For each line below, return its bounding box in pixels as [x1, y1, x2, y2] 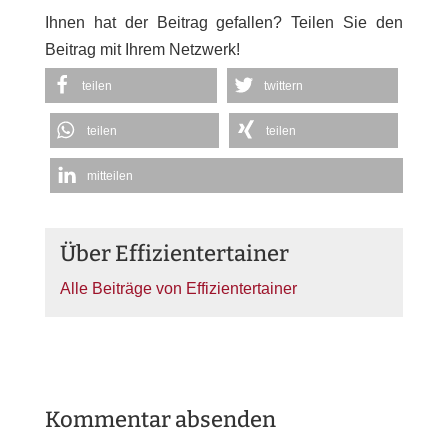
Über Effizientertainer [59, 240, 289, 267]
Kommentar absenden [44, 406, 276, 433]
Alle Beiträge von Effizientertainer [59, 280, 297, 297]
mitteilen [86, 169, 133, 183]
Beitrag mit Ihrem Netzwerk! [44, 41, 240, 58]
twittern [263, 79, 303, 93]
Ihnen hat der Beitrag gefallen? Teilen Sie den [44, 14, 404, 31]
